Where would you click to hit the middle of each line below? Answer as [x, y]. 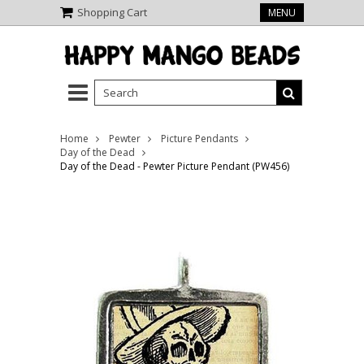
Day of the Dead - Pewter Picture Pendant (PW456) [175, 167]
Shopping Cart [112, 12]
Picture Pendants [199, 139]
